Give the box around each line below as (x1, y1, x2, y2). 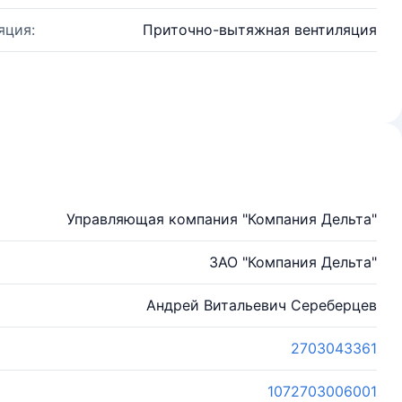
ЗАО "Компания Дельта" (209, 253, 377, 271)
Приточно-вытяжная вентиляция (143, 21, 377, 39)
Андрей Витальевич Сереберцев (146, 296, 377, 314)
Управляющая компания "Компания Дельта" (66, 210, 377, 228)
